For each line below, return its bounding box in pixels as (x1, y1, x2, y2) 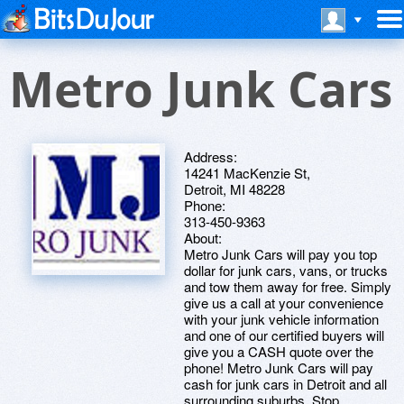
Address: (184, 147, 237, 166)
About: (184, 228, 222, 247)
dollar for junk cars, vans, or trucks (184, 261, 388, 280)
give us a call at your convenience (184, 293, 383, 312)
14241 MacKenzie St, (184, 163, 310, 182)
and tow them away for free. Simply (184, 277, 391, 296)
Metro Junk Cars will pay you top (184, 244, 377, 263)
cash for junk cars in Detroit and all (184, 374, 387, 393)
